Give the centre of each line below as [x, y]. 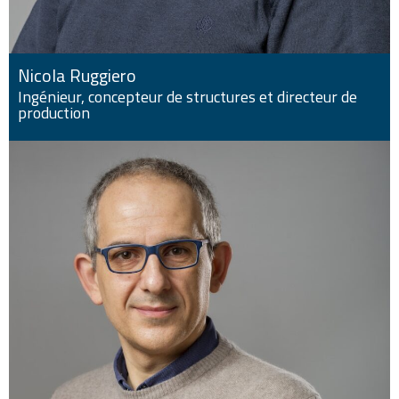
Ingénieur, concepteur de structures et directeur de [187, 96]
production [54, 112]
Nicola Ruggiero [77, 75]
